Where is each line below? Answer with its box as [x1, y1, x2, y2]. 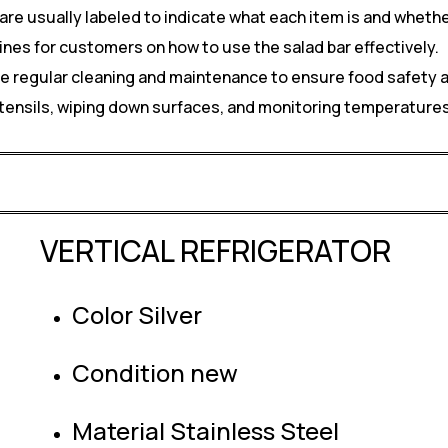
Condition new [72, 356, 238, 389]
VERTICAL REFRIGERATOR [40, 230, 391, 271]
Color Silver [72, 298, 202, 331]
